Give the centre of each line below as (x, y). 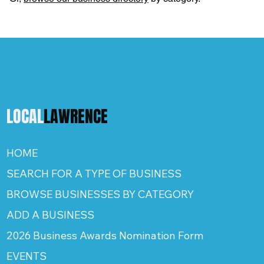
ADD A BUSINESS (51, 214)
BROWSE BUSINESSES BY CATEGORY (100, 194)
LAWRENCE (76, 116)
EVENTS (27, 256)
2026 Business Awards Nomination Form (105, 235)
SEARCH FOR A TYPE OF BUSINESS (94, 173)
